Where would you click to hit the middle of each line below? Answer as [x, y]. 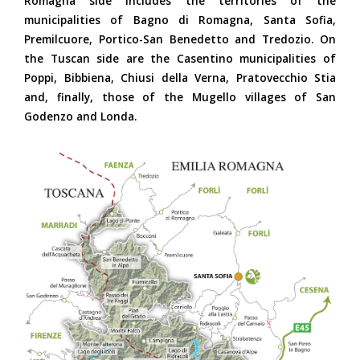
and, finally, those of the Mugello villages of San [180, 97]
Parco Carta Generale [182, 149]
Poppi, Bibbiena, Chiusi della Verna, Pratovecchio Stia [180, 78]
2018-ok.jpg [111, 182]
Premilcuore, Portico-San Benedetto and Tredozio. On [180, 39]
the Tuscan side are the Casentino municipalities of [180, 58]
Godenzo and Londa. [80, 116]
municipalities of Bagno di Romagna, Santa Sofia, [180, 20]
